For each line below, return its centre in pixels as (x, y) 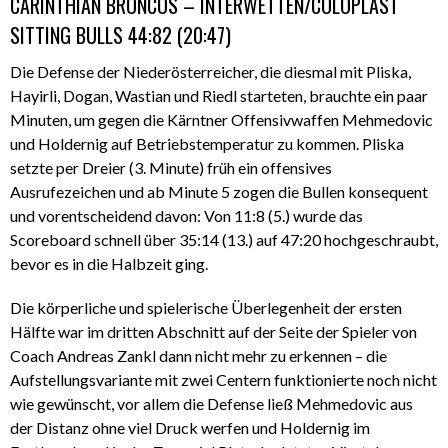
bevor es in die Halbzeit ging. (109, 264)
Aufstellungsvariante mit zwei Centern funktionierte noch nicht (223, 380)
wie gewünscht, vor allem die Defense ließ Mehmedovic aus (211, 404)
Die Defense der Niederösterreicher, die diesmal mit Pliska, (210, 72)
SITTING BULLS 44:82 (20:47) (120, 35)
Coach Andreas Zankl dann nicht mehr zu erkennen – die (198, 356)
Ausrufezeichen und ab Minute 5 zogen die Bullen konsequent (219, 192)
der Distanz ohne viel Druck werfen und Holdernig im (190, 428)
